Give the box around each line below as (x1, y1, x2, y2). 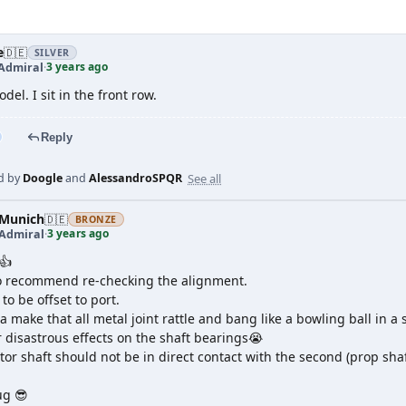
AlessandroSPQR (89, 170, 182, 186)
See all (188, 169, 221, 187)
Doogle (23, 170, 63, 186)
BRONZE (75, 213, 117, 226)
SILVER (34, 46, 70, 59)
